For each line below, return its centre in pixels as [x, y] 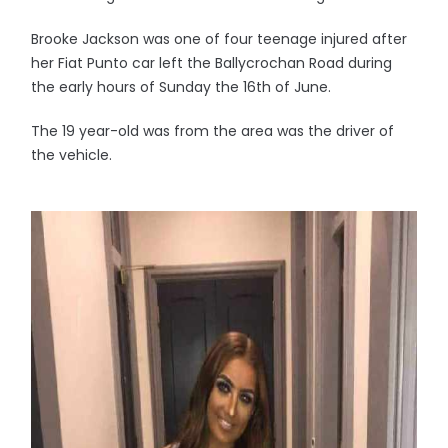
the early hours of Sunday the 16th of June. [181, 87]
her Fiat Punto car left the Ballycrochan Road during [212, 63]
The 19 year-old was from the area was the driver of [213, 131]
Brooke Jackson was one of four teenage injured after [219, 39]
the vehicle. [72, 155]
